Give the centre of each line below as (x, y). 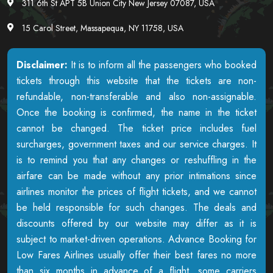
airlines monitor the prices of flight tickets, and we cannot (136, 191)
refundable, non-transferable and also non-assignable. (136, 96)
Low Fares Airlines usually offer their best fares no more (136, 255)
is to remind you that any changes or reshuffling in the (136, 160)
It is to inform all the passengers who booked (162, 65)
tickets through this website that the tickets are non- (136, 80)
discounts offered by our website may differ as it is (136, 223)
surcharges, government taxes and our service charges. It (136, 144)
